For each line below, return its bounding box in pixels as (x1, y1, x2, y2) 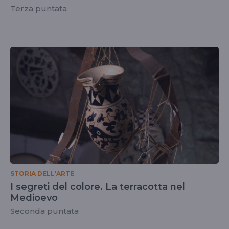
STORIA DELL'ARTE (10, 170, 74, 177)
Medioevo (10, 192, 58, 203)
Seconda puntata (10, 206, 79, 216)
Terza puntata (10, 3, 67, 13)
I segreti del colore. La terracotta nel (10, 181, 185, 192)
